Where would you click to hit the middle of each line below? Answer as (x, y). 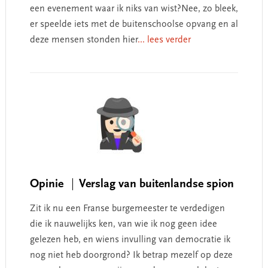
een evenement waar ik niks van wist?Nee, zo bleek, (134, 9)
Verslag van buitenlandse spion (156, 184)
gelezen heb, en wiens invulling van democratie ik (130, 240)
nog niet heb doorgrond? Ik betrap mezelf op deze (131, 255)
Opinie (48, 184)
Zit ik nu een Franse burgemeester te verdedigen (127, 208)
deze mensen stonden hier (83, 40)
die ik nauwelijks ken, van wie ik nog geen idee (123, 224)
